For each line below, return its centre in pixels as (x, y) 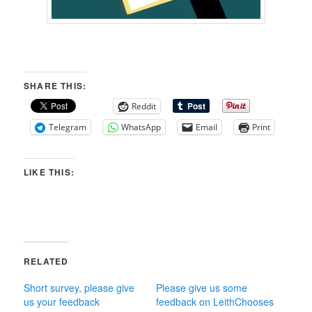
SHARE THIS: (55, 85)
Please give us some (202, 287)
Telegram (68, 127)
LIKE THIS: (49, 172)
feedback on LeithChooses (215, 301)
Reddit (144, 106)
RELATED (46, 261)
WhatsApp (141, 127)
